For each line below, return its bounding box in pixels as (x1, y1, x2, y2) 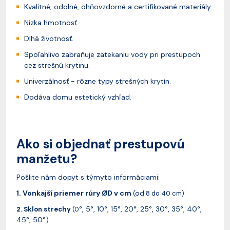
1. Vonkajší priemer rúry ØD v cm (16, 188, 133, 198)
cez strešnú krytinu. (24, 60, 90, 70)
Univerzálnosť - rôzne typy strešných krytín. (24, 76, 173, 86)
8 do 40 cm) (144, 188, 184, 198)
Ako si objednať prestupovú (16, 136, 185, 152)
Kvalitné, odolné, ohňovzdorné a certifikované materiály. (24, 2, 212, 11)
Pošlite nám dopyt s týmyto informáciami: (16, 172, 162, 182)
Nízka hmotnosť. (24, 17, 81, 27)
